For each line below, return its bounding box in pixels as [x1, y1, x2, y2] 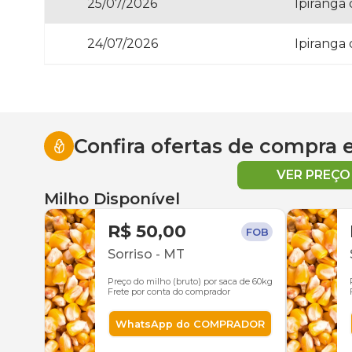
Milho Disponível [44, 189, 180, 208]
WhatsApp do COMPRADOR [115, 317, 265, 330]
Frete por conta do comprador [108, 286, 230, 297]
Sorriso [108, 247, 152, 262]
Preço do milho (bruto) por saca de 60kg [108, 276, 273, 287]
